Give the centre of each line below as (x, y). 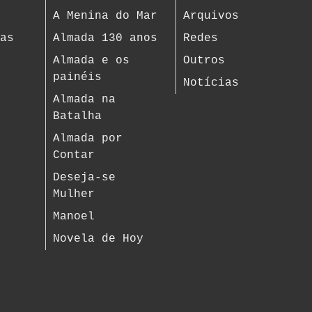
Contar (74, 155)
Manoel (74, 217)
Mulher (74, 194)
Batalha (78, 116)
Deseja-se (85, 178)
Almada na (85, 100)
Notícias (211, 83)
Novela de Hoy (99, 239)
